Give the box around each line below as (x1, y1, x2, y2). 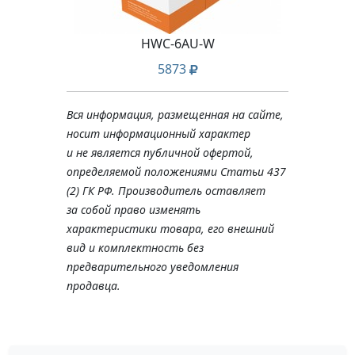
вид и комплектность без (67, 240, 204, 255)
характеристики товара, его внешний (67, 221, 274, 236)
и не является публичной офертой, (67, 145, 254, 160)
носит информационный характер (67, 126, 250, 141)
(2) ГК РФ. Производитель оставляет (67, 183, 265, 198)
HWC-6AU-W (140, 35, 215, 52)
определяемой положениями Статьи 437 (67, 164, 286, 179)
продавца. (67, 278, 120, 293)
